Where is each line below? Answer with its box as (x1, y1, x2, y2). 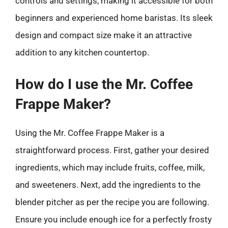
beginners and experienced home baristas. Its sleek (15, 13, 213, 23)
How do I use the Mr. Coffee (15, 75, 193, 93)
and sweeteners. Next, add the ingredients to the (15, 179, 201, 190)
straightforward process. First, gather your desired (15, 145, 209, 155)
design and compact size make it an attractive (15, 30, 192, 40)
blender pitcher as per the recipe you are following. (15, 196, 209, 207)
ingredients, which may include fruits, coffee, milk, (15, 162, 205, 173)
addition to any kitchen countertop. (15, 47, 149, 58)
